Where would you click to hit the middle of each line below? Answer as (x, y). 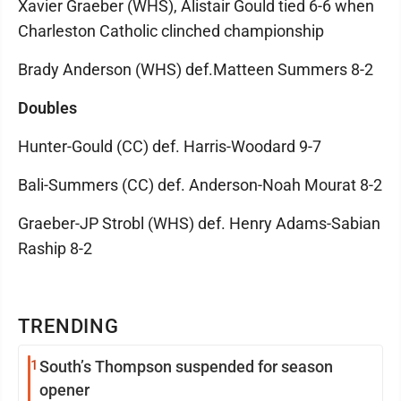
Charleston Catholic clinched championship (171, 31)
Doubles (47, 108)
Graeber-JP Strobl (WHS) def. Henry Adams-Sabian (199, 223)
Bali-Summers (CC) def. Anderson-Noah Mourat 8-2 (200, 185)
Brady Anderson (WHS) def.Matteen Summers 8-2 (196, 69)
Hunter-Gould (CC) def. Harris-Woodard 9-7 (170, 146)
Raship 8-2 (55, 248)
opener (64, 390)
